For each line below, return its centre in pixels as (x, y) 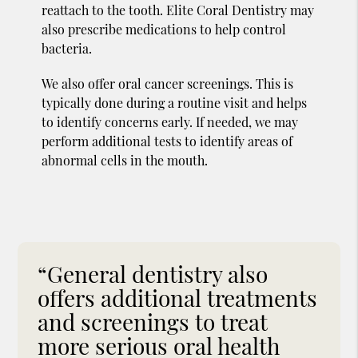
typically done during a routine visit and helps (175, 102)
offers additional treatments (178, 297)
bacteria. (67, 48)
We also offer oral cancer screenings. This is (168, 83)
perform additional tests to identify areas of (167, 141)
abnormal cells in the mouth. (125, 160)
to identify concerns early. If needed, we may (170, 121)
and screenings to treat (153, 321)
